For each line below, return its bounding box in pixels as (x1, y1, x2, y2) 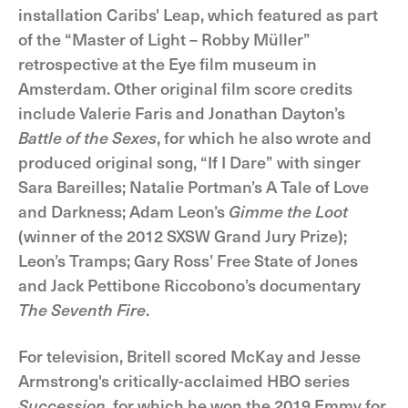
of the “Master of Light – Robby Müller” (18, 27, 311, 50)
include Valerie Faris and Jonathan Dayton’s (18, 101, 345, 124)
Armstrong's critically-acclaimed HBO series (18, 369, 350, 392)
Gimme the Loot (229, 199, 348, 222)
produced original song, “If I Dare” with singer (18, 150, 361, 173)
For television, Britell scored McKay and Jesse (18, 344, 361, 367)
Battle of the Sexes (18, 126, 157, 148)
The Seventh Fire (18, 298, 146, 321)
